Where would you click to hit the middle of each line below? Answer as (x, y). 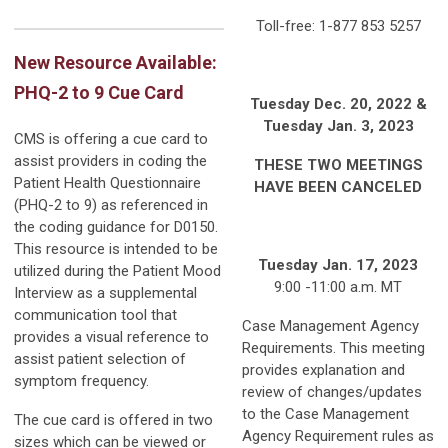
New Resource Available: (115, 62)
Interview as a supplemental (105, 292)
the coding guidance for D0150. (116, 226)
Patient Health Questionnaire (107, 182)
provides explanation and (323, 369)
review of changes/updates (332, 391)
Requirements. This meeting (333, 347)
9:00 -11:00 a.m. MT (338, 286)
